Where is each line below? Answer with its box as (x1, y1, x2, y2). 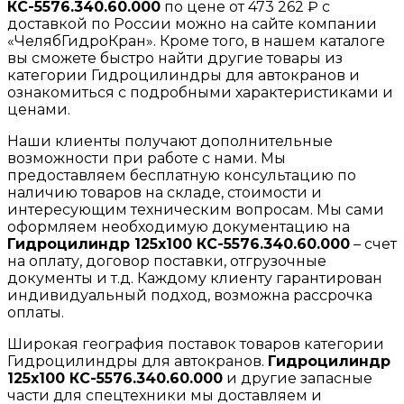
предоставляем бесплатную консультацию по (7, 166, 356, 184)
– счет (350, 234, 397, 252)
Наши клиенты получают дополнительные (7, 132, 333, 150)
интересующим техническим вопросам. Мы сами (7, 200, 384, 218)
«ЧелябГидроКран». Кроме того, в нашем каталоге (7, 32, 385, 50)
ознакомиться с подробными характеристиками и (7, 83, 393, 101)
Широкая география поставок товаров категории (7, 335, 384, 353)
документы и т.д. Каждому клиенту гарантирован (7, 269, 382, 287)
